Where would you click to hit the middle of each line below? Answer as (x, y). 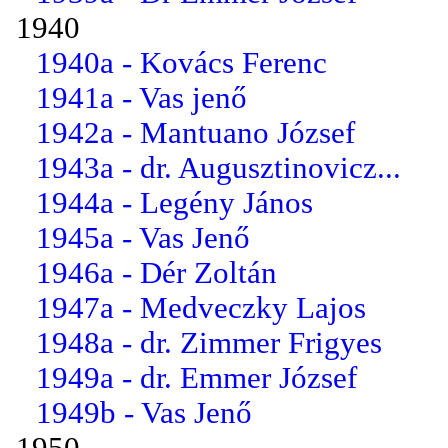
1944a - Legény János (174, 202)
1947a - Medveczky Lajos (201, 307)
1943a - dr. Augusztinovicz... (218, 167)
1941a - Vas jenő (141, 97)
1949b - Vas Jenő (144, 412)
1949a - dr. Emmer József (196, 377)
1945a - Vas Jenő (143, 237)
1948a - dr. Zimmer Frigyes (209, 342)
